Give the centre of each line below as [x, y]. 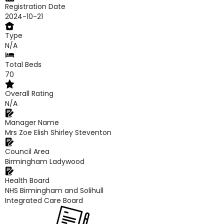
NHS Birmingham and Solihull [54, 190]
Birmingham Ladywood [45, 161]
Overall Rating [29, 93]
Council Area [27, 151]
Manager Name [32, 122]
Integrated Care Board [44, 200]
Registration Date [35, 6]
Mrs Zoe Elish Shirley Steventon [58, 132]
